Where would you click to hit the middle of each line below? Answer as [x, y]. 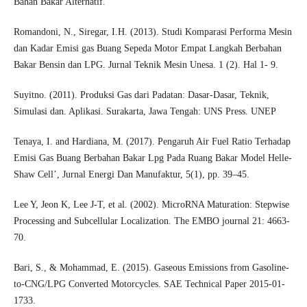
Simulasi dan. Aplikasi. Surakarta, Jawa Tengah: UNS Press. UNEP [145, 112]
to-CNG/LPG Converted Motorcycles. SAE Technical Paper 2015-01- [149, 284]
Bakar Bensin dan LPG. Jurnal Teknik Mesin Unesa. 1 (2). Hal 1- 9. [146, 65]
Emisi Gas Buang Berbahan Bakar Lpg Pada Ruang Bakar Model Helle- [152, 158]
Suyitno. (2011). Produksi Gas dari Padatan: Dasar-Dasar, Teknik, [141, 95]
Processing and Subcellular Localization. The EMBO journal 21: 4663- [151, 221]
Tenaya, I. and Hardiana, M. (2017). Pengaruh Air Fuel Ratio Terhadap [152, 142]
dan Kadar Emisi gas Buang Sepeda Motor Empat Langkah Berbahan [147, 49]
